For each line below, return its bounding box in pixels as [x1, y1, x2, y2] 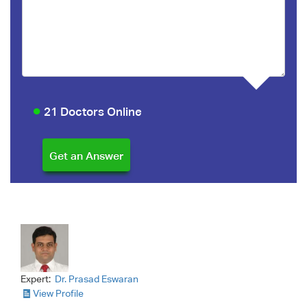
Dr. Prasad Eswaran [55, 273, 138, 284]
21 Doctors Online [40, 105, 142, 119]
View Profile [33, 287, 84, 299]
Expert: [21, 273, 53, 284]
